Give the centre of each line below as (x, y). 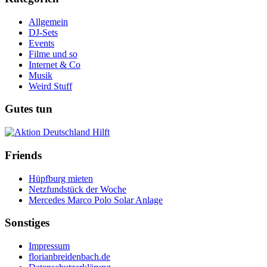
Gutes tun (29, 109)
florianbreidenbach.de (69, 257)
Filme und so (53, 54)
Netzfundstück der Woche (77, 189)
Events (41, 43)
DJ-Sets (43, 32)
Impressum (49, 246)
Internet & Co (55, 64)
